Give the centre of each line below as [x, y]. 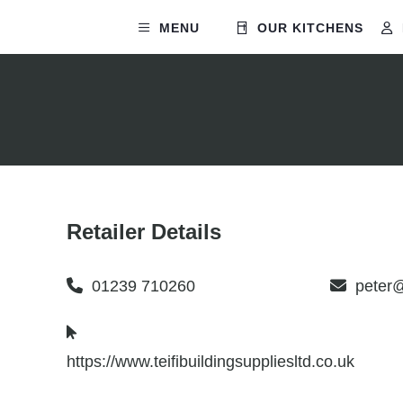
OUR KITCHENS [309, 27]
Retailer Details [144, 232]
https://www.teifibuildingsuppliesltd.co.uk [210, 362]
